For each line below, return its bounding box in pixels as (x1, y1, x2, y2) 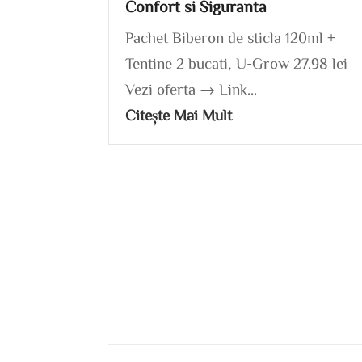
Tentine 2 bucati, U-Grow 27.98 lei (125, 55, 348, 70)
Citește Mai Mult (125, 107, 233, 122)
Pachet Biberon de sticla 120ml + (125, 29, 336, 44)
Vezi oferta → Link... (125, 81, 258, 96)
